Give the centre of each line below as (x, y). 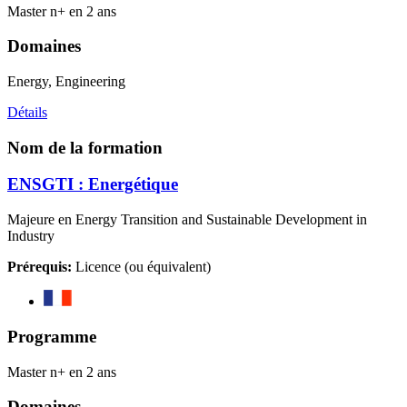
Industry (31, 236)
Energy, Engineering (66, 81)
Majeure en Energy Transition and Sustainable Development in (187, 220)
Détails (27, 112)
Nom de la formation (85, 147)
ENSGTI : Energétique (93, 184)
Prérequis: (40, 267)
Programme (52, 336)
